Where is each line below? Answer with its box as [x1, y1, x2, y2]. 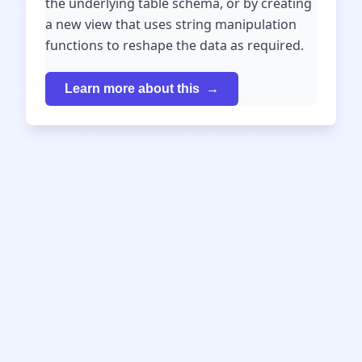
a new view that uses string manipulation [45, 15, 297, 33]
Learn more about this [65, 82, 200, 95]
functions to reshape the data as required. [45, 36, 304, 54]
